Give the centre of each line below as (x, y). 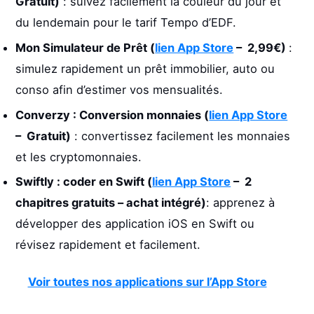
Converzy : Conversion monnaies (110, 115)
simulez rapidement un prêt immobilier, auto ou (145, 68)
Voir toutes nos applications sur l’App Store (147, 281)
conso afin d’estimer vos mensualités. (120, 89)
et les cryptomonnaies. (79, 157)
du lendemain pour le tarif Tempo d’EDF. (126, 23)
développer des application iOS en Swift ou (135, 224)
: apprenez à (241, 203)
